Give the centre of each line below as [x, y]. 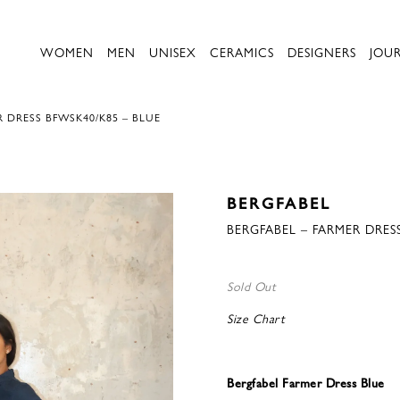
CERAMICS [242, 52]
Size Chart [256, 318]
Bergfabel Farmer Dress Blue [306, 382]
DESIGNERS [322, 52]
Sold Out [251, 286]
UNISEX [173, 52]
